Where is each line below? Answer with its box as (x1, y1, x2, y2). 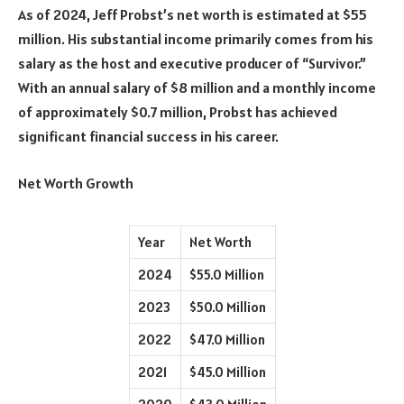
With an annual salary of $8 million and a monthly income (18, 78, 376, 97)
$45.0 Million (188, 363, 266, 381)
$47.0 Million (188, 330, 265, 348)
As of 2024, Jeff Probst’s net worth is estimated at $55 (18, 5, 367, 24)
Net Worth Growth (18, 173, 133, 192)
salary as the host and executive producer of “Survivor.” (18, 54, 366, 73)
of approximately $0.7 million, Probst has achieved (18, 103, 337, 122)
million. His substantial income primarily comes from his (18, 30, 373, 49)
